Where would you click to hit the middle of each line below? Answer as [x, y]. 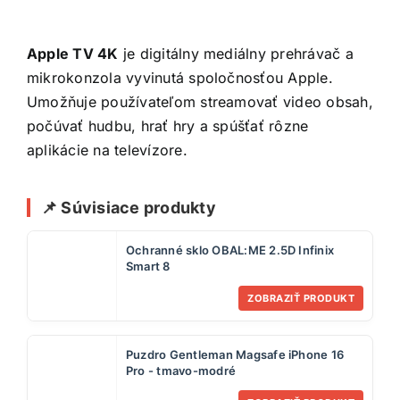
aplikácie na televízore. [107, 150]
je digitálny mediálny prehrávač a [236, 54]
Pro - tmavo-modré [181, 370]
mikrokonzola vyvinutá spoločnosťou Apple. [180, 78]
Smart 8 [148, 266]
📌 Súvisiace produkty [129, 208]
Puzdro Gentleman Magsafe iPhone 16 [235, 354]
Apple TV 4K [73, 54]
